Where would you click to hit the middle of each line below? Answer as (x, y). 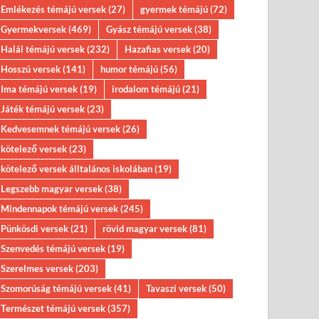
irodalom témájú (146, 89)
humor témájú (130, 69)
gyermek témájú (174, 9)
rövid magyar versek (145, 229)
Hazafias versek (158, 49)
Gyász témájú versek (150, 29)
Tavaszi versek (177, 288)
